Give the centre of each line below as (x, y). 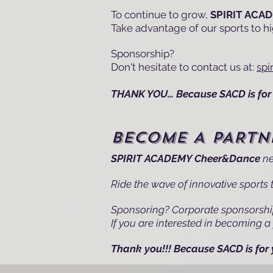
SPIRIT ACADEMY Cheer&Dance (186, 158)
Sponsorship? (144, 53)
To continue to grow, (161, 14)
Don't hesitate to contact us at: (184, 67)
